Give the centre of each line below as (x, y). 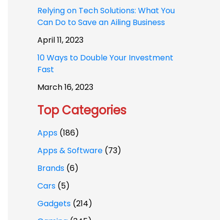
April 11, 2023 (60, 40)
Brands (51, 168)
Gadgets (54, 204)
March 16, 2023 (65, 87)
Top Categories (82, 110)
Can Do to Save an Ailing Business (101, 22)
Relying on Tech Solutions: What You (106, 11)
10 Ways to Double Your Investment (105, 58)
